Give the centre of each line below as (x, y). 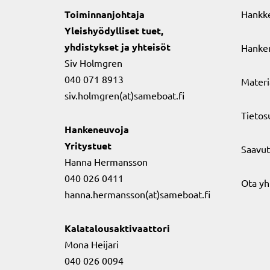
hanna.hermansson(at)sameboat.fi (137, 194)
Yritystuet (88, 146)
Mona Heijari (92, 244)
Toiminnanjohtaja (105, 14)
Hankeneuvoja (97, 129)
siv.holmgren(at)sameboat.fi (124, 95)
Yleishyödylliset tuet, (114, 30)
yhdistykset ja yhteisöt (118, 47)
